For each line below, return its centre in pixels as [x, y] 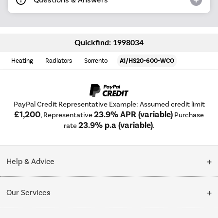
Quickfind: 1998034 [109, 43]
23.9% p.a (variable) [116, 126]
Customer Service [38, 187]
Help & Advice [31, 161]
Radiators [59, 60]
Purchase [188, 115]
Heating [22, 60]
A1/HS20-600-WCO [147, 61]
